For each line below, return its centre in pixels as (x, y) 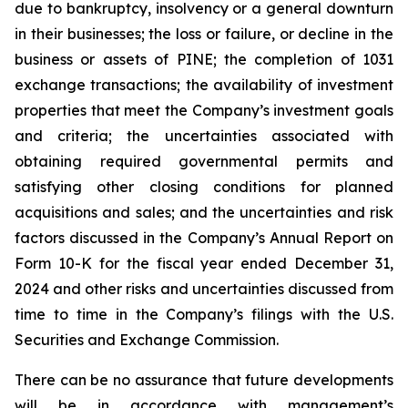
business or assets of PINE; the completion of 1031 (204, 59)
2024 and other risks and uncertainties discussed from (204, 289)
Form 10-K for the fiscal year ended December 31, (204, 263)
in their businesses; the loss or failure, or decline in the (204, 34)
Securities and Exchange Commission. (147, 340)
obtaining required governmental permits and (204, 161)
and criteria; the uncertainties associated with (204, 136)
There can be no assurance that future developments (204, 380)
